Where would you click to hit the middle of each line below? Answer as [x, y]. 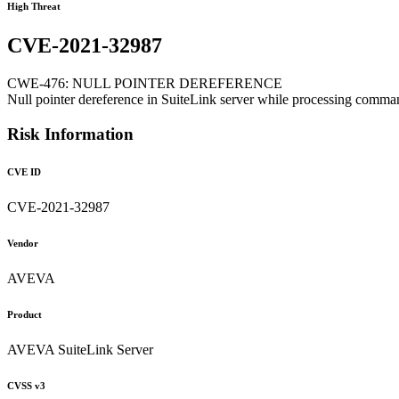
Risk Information [70, 134]
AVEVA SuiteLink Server [80, 349]
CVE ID [24, 171]
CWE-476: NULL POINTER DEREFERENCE [145, 84]
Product [24, 314]
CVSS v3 [26, 385]
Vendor [23, 243]
